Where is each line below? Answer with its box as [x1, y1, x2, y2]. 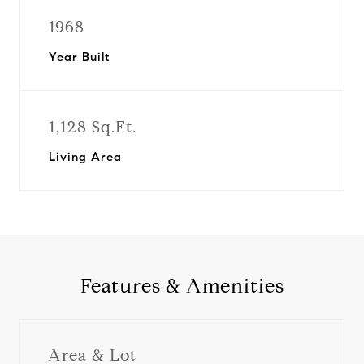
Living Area [49, 149, 122, 164]
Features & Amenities [80, 274, 284, 298]
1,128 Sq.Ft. [49, 117, 136, 137]
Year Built [49, 50, 110, 64]
